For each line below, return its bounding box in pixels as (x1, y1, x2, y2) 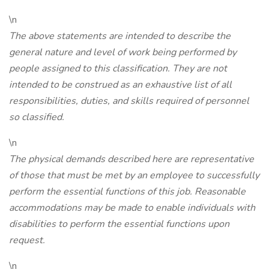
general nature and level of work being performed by (9, 46, 237, 59)
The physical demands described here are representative (9, 153, 254, 166)
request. (9, 234, 45, 247)
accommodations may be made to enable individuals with (9, 201, 255, 214)
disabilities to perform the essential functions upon (9, 217, 229, 231)
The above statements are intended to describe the (9, 29, 231, 43)
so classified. (9, 110, 64, 124)
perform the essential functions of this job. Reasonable (9, 185, 246, 198)
